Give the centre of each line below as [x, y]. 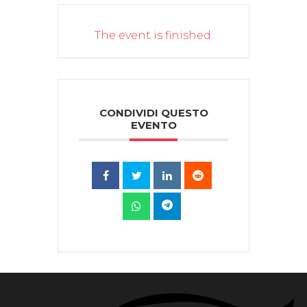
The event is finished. [153, 36]
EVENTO [153, 125]
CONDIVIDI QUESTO [153, 113]
